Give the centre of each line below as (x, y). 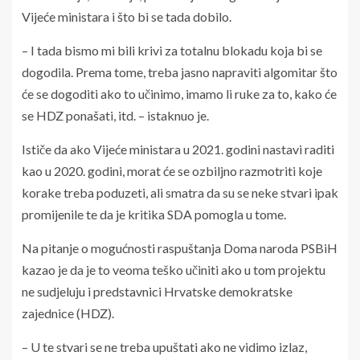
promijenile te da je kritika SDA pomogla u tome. (154, 215)
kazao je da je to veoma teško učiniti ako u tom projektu (174, 270)
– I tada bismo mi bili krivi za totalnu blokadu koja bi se (172, 51)
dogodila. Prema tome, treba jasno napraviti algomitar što (180, 72)
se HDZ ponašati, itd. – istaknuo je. (115, 116)
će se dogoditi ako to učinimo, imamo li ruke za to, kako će (179, 94)
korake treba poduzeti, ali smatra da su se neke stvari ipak (180, 193)
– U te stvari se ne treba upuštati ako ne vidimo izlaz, (164, 347)
